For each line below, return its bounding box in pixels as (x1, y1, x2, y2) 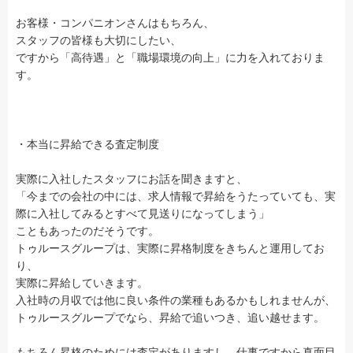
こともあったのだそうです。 (16, 224, 159, 237)
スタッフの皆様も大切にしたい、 (16, 33, 181, 46)
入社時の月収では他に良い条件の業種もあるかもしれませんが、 (16, 293, 336, 307)
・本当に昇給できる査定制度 (16, 137, 159, 150)
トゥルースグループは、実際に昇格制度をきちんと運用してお (16, 241, 325, 255)
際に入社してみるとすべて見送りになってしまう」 (16, 206, 269, 220)
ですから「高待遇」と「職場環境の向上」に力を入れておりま (16, 50, 325, 64)
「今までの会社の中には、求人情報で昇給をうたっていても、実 (16, 189, 336, 203)
